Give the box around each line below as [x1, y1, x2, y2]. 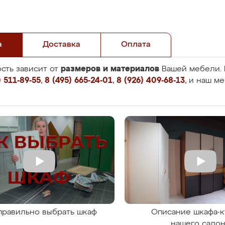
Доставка [43, 41, 80, 49]
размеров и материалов [61, 65, 159, 73]
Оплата [121, 41, 151, 49]
